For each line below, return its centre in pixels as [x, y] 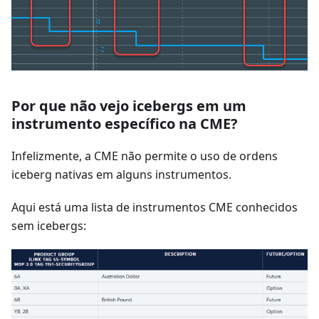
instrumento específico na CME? [125, 123]
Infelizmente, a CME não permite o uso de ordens [145, 156]
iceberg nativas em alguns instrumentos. [121, 174]
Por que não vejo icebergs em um [129, 105]
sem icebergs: [49, 225]
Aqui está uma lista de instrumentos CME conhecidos [155, 207]
